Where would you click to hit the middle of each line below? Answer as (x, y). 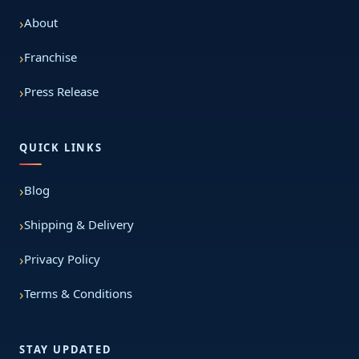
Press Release (61, 92)
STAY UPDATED (66, 349)
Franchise (50, 57)
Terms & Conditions (78, 294)
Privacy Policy (62, 259)
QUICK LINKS (61, 147)
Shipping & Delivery (79, 225)
